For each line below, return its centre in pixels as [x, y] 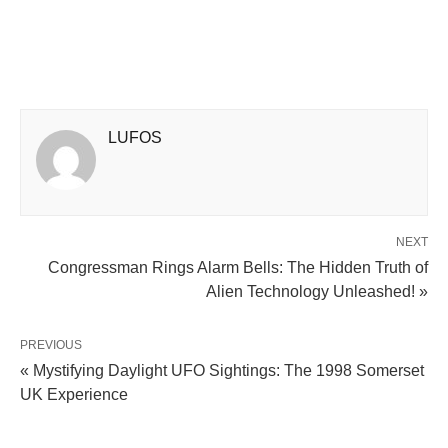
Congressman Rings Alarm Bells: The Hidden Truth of [238, 267]
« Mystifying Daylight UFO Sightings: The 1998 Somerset [222, 370]
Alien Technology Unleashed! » [317, 291]
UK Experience [74, 394]
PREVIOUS [51, 344]
